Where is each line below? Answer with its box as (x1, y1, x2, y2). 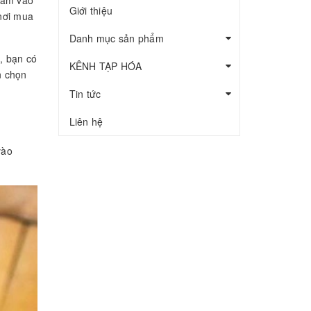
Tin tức (69, 86, 101, 101)
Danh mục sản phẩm (69, 31, 164, 45)
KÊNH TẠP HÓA (69, 58, 142, 73)
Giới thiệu (69, 3, 112, 17)
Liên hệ (69, 114, 103, 128)
